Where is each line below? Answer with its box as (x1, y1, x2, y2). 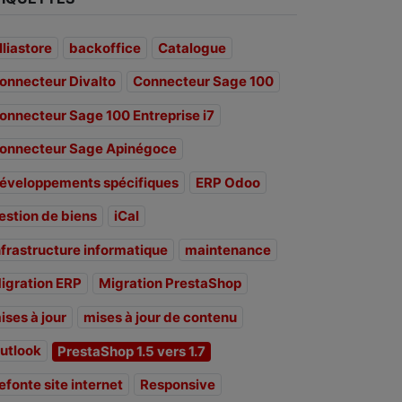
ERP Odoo (196, 173, 260, 191)
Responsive (140, 375, 215, 393)
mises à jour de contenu (83, 308, 237, 326)
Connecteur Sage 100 (133, 73, 274, 91)
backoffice (69, 39, 141, 57)
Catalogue (158, 39, 226, 57)
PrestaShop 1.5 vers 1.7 (57, 343, 205, 361)
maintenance (185, 240, 271, 258)
